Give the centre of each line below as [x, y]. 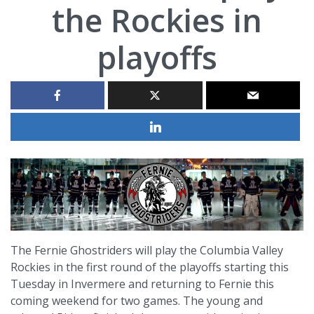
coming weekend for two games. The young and [137, 300]
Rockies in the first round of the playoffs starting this [150, 267]
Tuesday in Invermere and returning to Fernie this [142, 284]
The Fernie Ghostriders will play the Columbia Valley [147, 250]
